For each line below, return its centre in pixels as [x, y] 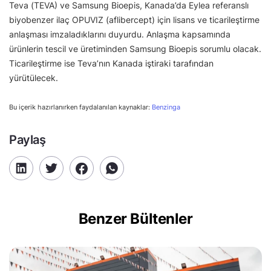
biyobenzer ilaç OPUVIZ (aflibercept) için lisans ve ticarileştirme [134, 20]
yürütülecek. [34, 78]
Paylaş [28, 140]
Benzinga [166, 107]
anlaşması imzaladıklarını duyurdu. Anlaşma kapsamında [120, 34]
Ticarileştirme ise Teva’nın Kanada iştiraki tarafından [111, 63]
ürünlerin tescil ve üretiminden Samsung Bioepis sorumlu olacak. [135, 49]
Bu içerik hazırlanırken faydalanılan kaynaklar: [80, 107]
